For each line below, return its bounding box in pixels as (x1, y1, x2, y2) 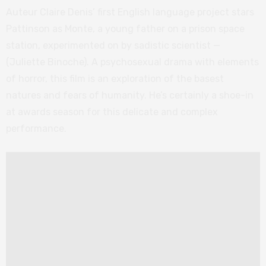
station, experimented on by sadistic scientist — (6, 39, 220, 51)
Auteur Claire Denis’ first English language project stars (6, 6, 254, 18)
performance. (6, 122, 66, 134)
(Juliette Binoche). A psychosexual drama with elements (6, 56, 259, 68)
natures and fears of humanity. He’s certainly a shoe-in (6, 89, 254, 101)
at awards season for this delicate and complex (6, 106, 218, 118)
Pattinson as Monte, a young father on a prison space (6, 23, 245, 34)
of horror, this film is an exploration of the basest (6, 72, 224, 84)
